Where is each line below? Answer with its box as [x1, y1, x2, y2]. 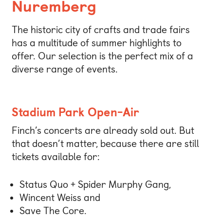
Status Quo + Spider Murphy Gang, [19, 179, 171, 191]
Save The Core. [19, 205, 87, 217]
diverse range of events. [12, 63, 118, 75]
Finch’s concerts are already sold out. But [12, 124, 194, 136]
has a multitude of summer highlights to [12, 37, 182, 49]
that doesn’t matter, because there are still [12, 137, 199, 149]
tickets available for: [12, 150, 100, 163]
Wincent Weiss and [19, 192, 100, 204]
